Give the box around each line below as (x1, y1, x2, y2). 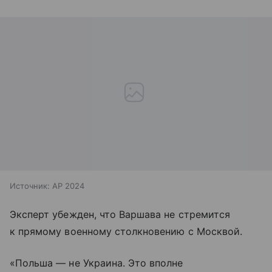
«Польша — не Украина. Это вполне (10, 256, 183, 269)
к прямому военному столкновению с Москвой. (10, 225, 243, 237)
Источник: (10, 180, 50, 191)
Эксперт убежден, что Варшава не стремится (10, 208, 230, 220)
